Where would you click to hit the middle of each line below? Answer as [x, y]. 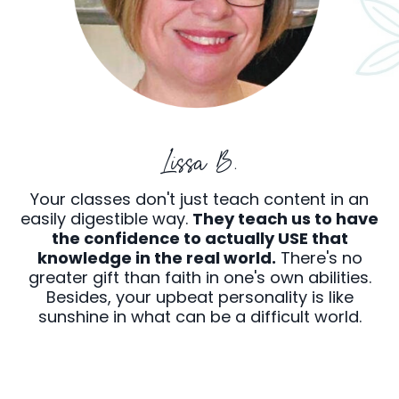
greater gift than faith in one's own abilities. [199, 278]
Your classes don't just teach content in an [199, 199]
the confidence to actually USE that [199, 239]
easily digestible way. [106, 219]
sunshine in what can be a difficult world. [199, 317]
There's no [319, 258]
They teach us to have [285, 219]
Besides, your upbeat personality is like [199, 297]
